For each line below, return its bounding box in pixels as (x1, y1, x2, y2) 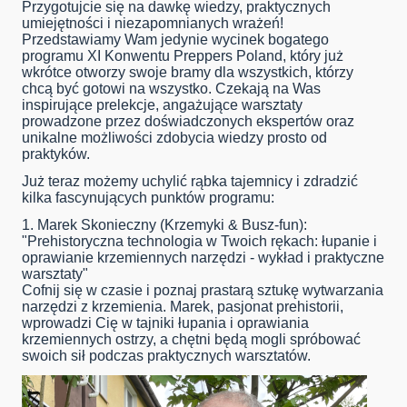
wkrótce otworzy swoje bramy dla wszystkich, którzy (22, 65, 353, 81)
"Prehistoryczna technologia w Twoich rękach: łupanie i (22, 233, 377, 250)
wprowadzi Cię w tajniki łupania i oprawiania (22, 315, 309, 332)
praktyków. (22, 146, 90, 163)
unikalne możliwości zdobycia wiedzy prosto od (22, 130, 327, 146)
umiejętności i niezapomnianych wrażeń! (22, 15, 283, 32)
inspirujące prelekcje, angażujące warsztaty (22, 97, 303, 114)
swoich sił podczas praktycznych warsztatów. (22, 348, 311, 364)
